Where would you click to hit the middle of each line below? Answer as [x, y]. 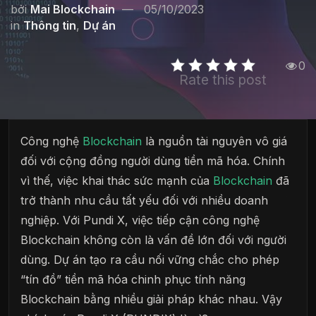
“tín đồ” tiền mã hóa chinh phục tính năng [133, 279]
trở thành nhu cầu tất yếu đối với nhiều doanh [144, 200]
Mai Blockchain [73, 9]
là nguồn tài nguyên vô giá [214, 141]
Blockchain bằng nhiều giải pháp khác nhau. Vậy [151, 299]
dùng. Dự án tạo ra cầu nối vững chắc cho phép [150, 260]
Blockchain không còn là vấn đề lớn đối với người [153, 240]
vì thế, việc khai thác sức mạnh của [117, 181]
